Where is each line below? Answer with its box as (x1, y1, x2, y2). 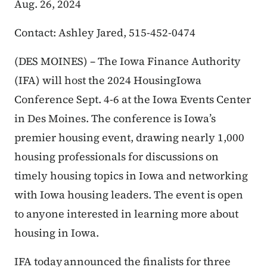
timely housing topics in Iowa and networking (14, 168, 248, 184)
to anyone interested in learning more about (14, 206, 238, 222)
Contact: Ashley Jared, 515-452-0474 (14, 25, 195, 41)
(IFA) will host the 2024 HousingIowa (14, 73, 201, 88)
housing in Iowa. (14, 225, 99, 241)
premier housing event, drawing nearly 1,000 (14, 130, 244, 145)
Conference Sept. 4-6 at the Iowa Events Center (14, 92, 251, 107)
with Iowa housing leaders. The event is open (14, 187, 243, 203)
